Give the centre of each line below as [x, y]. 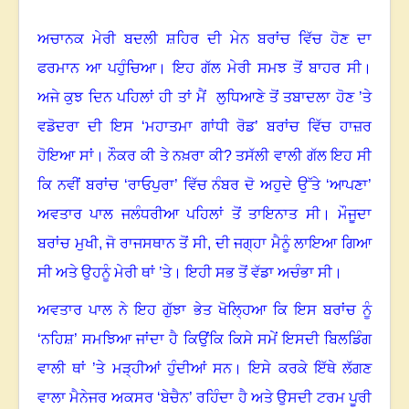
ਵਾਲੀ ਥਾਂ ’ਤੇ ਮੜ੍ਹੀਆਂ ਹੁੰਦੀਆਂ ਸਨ [135, 369]
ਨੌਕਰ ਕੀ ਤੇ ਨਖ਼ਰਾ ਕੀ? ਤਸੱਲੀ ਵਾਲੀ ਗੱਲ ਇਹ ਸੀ [240, 156]
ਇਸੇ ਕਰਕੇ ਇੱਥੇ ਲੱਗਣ [310, 369]
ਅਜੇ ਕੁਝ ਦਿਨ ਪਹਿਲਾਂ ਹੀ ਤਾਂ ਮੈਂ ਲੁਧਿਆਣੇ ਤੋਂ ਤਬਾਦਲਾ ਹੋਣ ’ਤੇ [204, 98]
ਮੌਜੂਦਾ [355, 215]
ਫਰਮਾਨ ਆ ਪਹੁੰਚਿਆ [97, 68]
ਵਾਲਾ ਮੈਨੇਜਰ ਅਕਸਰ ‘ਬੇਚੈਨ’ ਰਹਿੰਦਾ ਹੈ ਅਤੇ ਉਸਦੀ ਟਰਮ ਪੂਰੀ [204, 398]
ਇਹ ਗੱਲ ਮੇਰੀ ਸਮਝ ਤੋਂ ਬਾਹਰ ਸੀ [267, 68]
